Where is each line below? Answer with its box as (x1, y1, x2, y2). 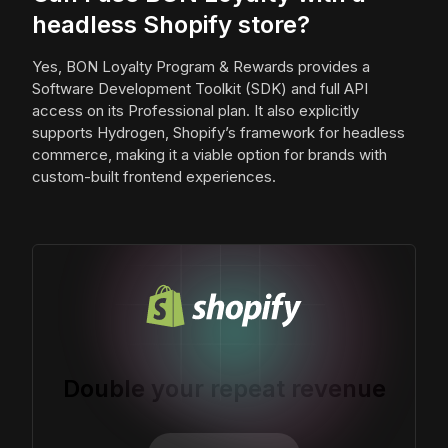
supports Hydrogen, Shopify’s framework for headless (32, 123, 405, 143)
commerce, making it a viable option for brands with (32, 145, 387, 165)
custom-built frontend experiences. (32, 167, 276, 187)
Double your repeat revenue (62, 374, 386, 404)
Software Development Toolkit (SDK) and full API (32, 79, 368, 99)
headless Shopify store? (32, 10, 310, 40)
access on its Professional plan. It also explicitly (32, 101, 359, 121)
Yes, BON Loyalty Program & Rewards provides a (32, 57, 370, 77)
